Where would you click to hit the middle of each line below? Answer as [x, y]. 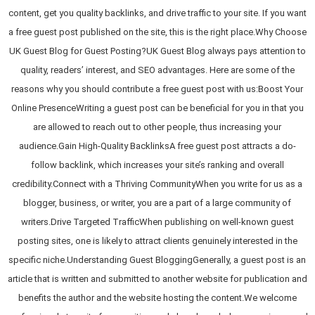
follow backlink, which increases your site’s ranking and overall [157, 165]
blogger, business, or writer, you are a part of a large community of [157, 202]
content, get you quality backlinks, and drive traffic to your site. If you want [157, 13]
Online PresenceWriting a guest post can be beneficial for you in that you [157, 108]
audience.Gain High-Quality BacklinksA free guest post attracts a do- [157, 146]
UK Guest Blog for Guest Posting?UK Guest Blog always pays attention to [157, 51]
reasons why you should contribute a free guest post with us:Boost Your [157, 89]
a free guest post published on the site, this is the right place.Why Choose [157, 32]
